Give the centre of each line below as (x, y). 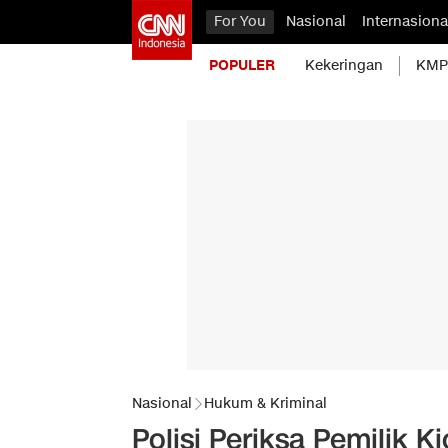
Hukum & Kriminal (265, 403)
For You (240, 21)
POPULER (242, 65)
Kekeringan (344, 65)
